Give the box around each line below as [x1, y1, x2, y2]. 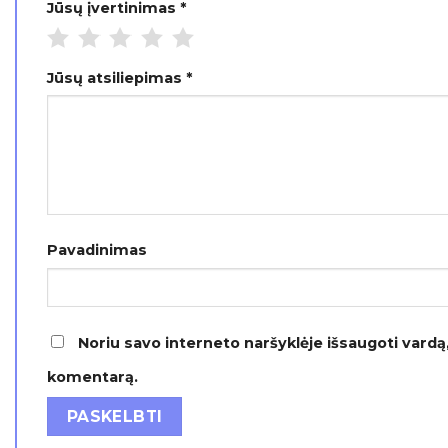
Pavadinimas [47, 240, 147, 259]
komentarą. [47, 368, 138, 387]
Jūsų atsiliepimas [47, 68, 186, 87]
